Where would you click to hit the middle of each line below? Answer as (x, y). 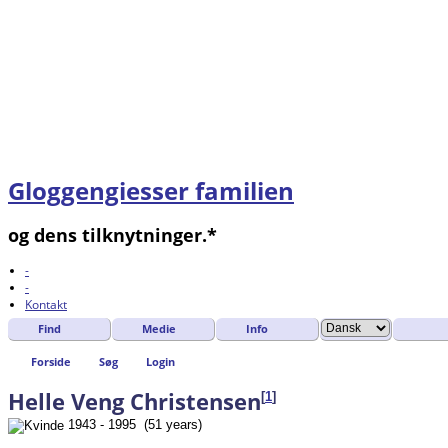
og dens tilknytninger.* (112, 235)
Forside (51, 362)
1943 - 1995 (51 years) (133, 424)
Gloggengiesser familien (151, 191)
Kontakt (46, 305)
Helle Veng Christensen (134, 400)
